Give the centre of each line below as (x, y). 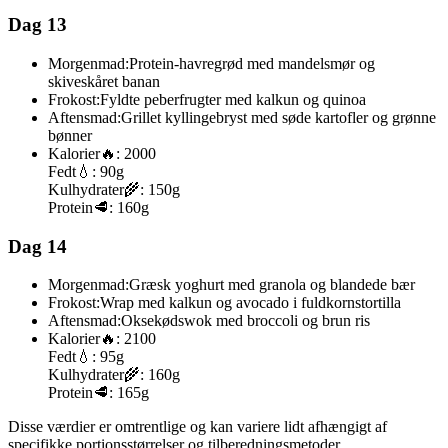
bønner (70, 135)
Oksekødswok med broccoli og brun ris (245, 321)
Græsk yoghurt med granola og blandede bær (272, 285)
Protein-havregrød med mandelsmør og (252, 63)
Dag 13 (37, 25)
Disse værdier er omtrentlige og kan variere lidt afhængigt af (197, 427)
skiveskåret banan (104, 81)
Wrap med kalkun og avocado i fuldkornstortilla (250, 303)
